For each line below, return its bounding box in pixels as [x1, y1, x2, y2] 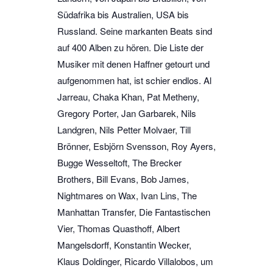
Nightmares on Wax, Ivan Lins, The [57, 188, 197, 202]
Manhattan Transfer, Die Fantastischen [57, 205, 210, 218]
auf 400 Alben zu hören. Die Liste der [57, 40, 204, 54]
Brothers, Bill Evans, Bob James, [57, 172, 189, 185]
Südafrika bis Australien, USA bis [57, 7, 189, 21]
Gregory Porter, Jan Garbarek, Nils [57, 106, 196, 119]
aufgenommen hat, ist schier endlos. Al [57, 73, 211, 87]
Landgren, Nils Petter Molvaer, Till [57, 122, 191, 136]
